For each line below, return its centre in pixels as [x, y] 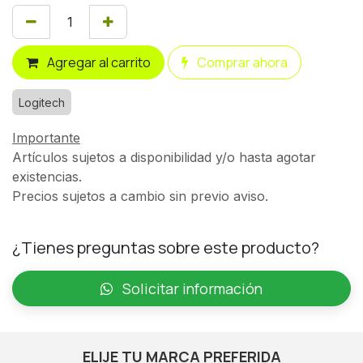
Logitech [42, 102]
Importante [46, 137]
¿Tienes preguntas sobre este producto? [166, 247]
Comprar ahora [241, 62]
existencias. [47, 176]
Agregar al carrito [98, 62]
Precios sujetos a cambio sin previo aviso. [140, 196]
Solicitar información [191, 288]
